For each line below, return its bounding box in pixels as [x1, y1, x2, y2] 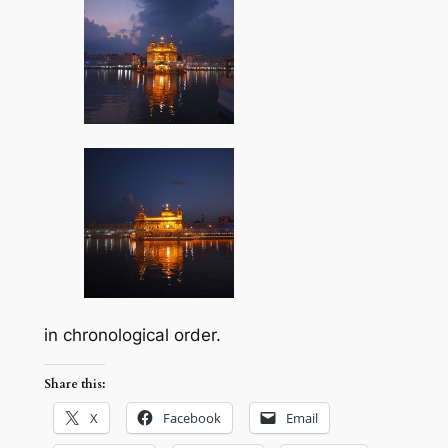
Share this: [43, 376, 105, 393]
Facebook [162, 409, 221, 428]
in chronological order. [43, 324, 221, 345]
